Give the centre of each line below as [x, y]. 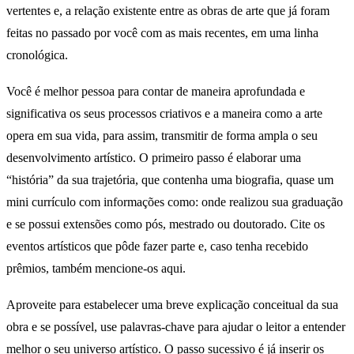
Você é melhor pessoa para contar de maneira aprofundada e [156, 92]
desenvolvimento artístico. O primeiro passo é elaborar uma [154, 158]
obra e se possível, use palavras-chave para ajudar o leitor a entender [176, 326]
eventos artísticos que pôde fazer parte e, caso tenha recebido [157, 247]
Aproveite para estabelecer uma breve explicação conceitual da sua [172, 304]
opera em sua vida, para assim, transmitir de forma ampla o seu [162, 136]
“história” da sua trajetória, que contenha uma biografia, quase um [170, 180]
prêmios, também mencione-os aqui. [98, 269]
